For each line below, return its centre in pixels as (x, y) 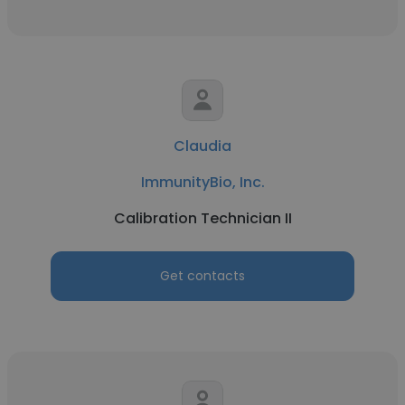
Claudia (202, 146)
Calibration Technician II (202, 218)
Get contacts (202, 276)
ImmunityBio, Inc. (202, 182)
